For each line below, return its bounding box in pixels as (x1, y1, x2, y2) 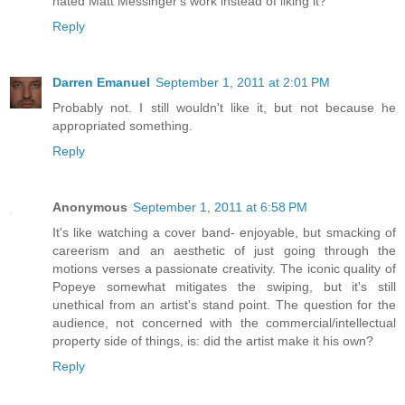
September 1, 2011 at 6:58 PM (133, 200, 307, 215)
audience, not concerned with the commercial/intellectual (52, 316, 396, 331)
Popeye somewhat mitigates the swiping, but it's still (52, 279, 396, 295)
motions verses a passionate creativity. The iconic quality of (52, 261, 396, 277)
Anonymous (52, 200, 127, 215)
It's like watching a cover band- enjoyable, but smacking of (52, 225, 396, 240)
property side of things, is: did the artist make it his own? (52, 334, 373, 349)
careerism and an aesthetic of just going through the (52, 243, 396, 259)
